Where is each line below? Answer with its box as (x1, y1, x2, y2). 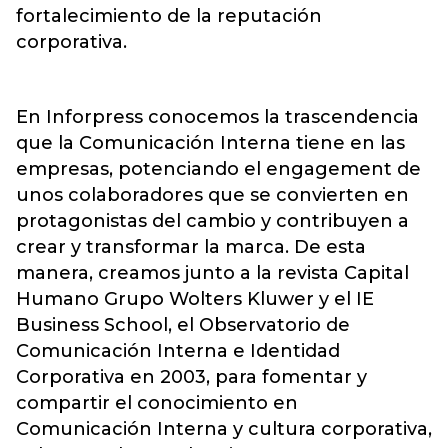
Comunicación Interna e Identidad (16, 339, 340, 362)
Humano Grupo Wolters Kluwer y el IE (16, 287, 374, 310)
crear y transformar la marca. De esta (16, 235, 366, 258)
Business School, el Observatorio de (16, 313, 350, 336)
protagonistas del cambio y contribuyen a (16, 209, 409, 232)
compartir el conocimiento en (16, 391, 298, 414)
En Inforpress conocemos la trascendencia (16, 105, 419, 128)
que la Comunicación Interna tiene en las (16, 131, 405, 154)
